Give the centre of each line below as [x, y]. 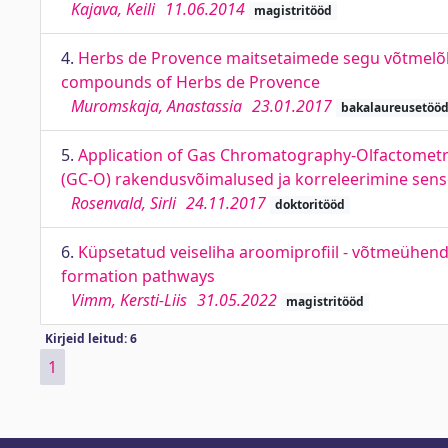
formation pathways [138, 276]
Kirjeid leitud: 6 [90, 338]
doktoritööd [309, 204]
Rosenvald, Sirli [123, 203]
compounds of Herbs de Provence [190, 82]
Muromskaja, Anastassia [156, 106]
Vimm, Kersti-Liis [129, 300]
